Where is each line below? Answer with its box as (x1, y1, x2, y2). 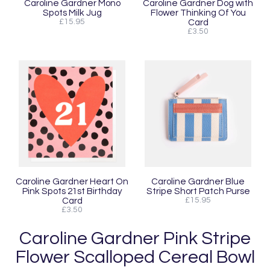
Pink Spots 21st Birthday (22, 186, 122, 196)
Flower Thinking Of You (150, 8, 246, 17)
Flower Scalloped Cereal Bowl (15, 248, 255, 266)
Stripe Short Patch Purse (146, 186, 250, 196)
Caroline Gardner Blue (151, 177, 245, 186)
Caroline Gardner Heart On (16, 177, 128, 186)
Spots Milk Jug (42, 8, 102, 17)
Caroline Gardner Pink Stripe (19, 229, 251, 248)
